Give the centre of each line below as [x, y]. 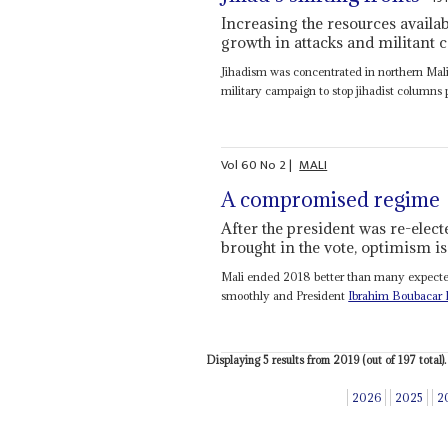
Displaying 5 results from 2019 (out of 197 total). [326, 360]
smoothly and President [285, 296]
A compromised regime [331, 200]
